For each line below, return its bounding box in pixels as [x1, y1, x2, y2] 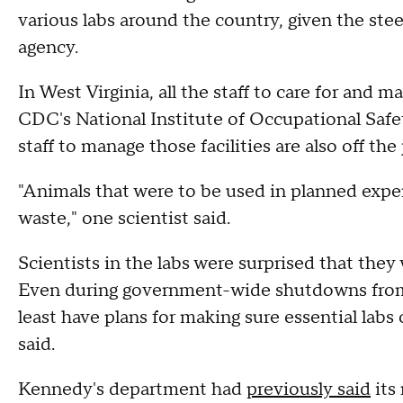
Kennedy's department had [18, 377, 246, 401]
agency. [18, 35, 83, 59]
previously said [246, 377, 371, 401]
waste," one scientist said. [18, 206, 230, 230]
